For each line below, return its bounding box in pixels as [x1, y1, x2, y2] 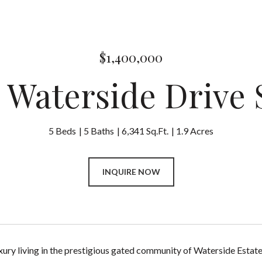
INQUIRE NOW [102, 167, 160, 177]
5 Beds [49, 125, 76, 136]
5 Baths [84, 125, 114, 136]
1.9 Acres [176, 125, 213, 136]
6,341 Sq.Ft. [122, 125, 168, 136]
